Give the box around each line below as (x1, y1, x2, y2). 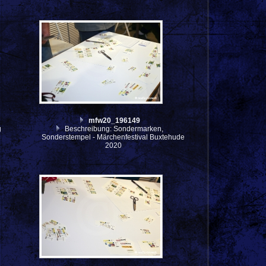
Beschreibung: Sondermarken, (63, 125, 164, 134)
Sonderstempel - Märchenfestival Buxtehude (42, 133, 185, 142)
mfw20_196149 (88, 116, 140, 125)
